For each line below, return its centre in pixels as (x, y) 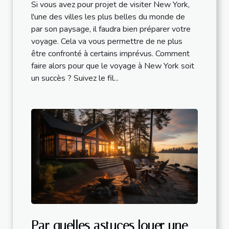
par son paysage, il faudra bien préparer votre (111, 29)
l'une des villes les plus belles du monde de (108, 17)
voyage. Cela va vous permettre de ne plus (107, 41)
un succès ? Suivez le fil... (75, 78)
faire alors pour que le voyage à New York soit (113, 66)
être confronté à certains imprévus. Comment (110, 53)
